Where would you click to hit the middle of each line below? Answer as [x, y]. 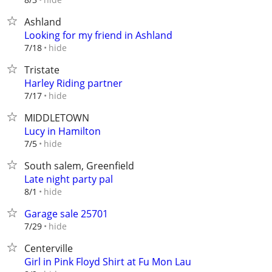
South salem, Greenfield [79, 166]
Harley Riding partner [73, 83]
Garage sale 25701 [66, 214]
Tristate [42, 70]
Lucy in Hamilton [63, 131]
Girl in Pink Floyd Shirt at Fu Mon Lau [108, 262]
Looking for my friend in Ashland [98, 35]
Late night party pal [69, 179]
